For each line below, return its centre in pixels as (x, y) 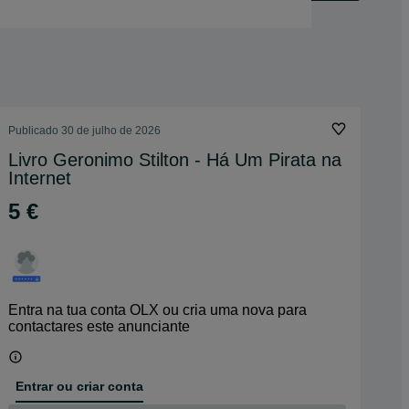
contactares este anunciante (99, 326)
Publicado (35, 131)
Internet (40, 178)
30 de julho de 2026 (111, 131)
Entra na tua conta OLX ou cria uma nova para (157, 310)
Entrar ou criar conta (79, 386)
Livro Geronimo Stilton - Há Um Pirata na (175, 160)
